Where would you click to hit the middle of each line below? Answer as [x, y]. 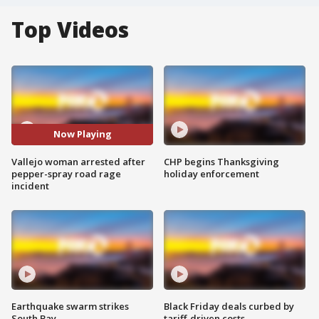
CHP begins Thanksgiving [221, 161]
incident [30, 185]
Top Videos [70, 30]
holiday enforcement [211, 173]
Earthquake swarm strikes [70, 306]
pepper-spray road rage [66, 173]
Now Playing [82, 134]
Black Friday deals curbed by [229, 306]
